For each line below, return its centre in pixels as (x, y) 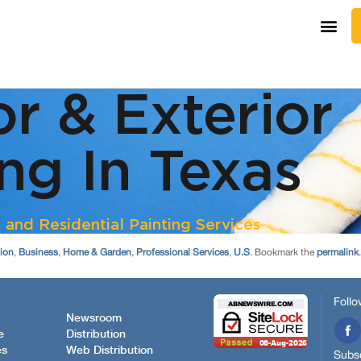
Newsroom (94, 318)
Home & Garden (97, 252)
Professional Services (183, 252)
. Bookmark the (283, 252)
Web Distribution (110, 350)
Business (38, 252)
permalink (338, 252)
